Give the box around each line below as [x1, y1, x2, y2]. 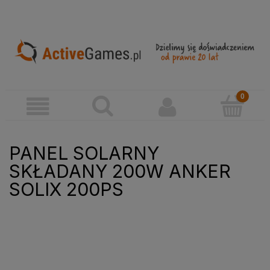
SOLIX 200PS [9, 178, 124, 201]
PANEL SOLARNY [9, 142, 159, 165]
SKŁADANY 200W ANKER [9, 160, 231, 183]
